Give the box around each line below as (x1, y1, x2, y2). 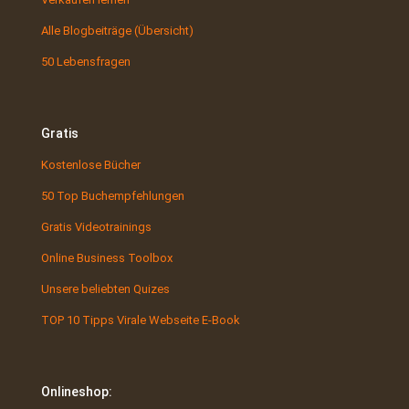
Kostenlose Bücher (41, 157, 141, 172)
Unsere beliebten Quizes (41, 281, 170, 296)
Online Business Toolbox (41, 250, 173, 265)
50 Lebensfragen (41, 54, 131, 68)
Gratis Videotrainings (41, 219, 152, 234)
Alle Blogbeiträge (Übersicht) (41, 23, 194, 37)
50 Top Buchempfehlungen (41, 188, 184, 203)
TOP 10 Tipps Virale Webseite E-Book (41, 312, 240, 327)
